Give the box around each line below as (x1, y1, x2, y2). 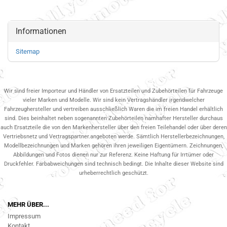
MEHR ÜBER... (8, 201, 49, 209)
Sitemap (16, 48, 40, 56)
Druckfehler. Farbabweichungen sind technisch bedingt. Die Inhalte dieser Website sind (4, 161, 223, 168)
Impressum (8, 212, 41, 220)
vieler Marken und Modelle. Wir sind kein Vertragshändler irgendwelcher (22, 97, 205, 104)
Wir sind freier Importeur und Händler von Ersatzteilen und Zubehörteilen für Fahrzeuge (4, 88, 223, 95)
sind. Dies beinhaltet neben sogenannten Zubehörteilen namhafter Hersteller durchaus (4, 115, 223, 122)
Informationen (16, 26, 66, 36)
